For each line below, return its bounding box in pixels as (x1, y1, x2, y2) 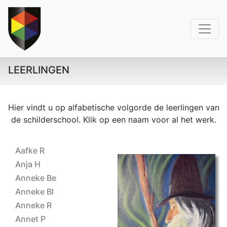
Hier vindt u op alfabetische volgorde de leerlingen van (8, 102, 219, 112)
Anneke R (15, 200, 52, 210)
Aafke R (15, 145, 45, 156)
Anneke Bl (15, 186, 54, 197)
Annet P (15, 214, 46, 224)
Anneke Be (15, 173, 56, 183)
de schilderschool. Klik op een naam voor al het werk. (11, 115, 216, 125)
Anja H (15, 159, 41, 169)
